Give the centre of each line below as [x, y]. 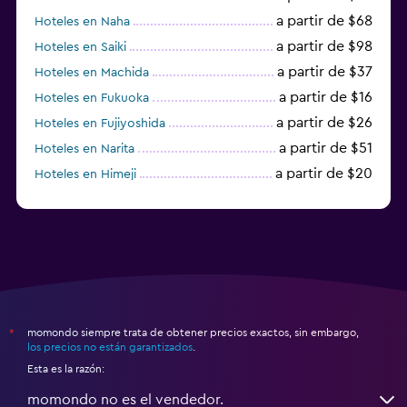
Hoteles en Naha [82, 21]
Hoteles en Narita [84, 149]
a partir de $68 [324, 20]
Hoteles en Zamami [90, 199]
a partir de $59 [324, 199]
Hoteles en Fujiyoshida [100, 123]
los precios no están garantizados [110, 347]
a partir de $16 [326, 97]
